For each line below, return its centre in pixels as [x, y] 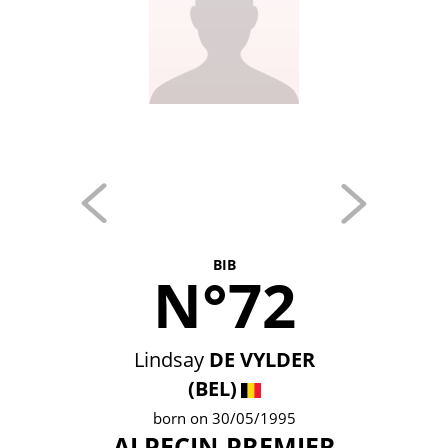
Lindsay [168, 359]
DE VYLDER [261, 359]
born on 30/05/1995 [224, 418]
